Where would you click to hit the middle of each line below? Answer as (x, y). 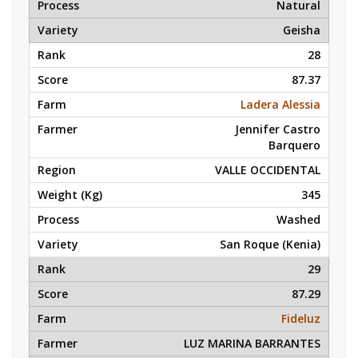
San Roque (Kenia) (270, 244)
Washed (298, 219)
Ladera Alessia (280, 104)
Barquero (294, 145)
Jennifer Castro (278, 129)
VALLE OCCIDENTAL (268, 170)
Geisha (302, 30)
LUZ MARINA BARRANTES (252, 343)
